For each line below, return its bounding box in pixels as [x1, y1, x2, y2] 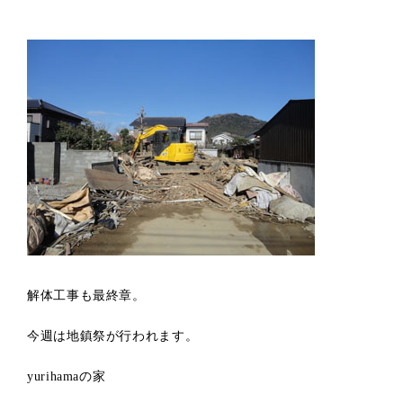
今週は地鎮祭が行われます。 [27, 328, 199, 343]
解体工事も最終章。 [27, 289, 146, 302]
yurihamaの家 [27, 369, 106, 383]
